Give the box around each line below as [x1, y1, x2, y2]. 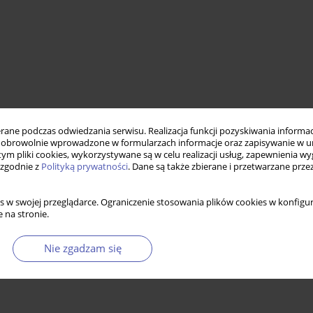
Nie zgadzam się [43, 240, 122, 256]
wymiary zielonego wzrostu [89, 153, 215, 167]
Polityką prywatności [41, 160, 128, 173]
